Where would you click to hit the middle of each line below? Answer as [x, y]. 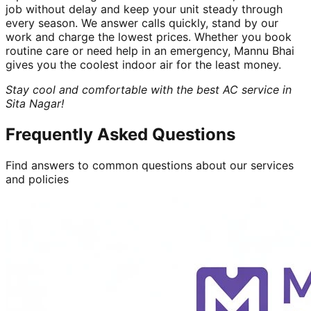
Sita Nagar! [35, 103]
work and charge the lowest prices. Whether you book [149, 36]
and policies [37, 179]
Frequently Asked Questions [120, 134]
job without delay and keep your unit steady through [144, 9]
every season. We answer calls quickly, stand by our [142, 23]
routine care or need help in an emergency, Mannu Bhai [150, 50]
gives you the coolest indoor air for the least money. [143, 64]
